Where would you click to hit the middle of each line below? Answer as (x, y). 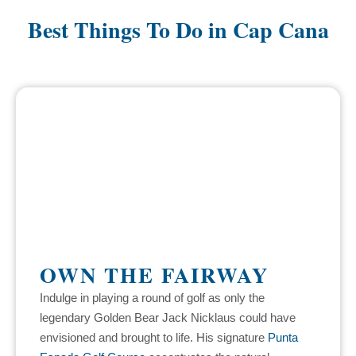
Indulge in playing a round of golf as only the (152, 298)
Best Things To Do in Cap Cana (178, 30)
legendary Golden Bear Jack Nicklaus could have (168, 318)
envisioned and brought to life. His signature (154, 338)
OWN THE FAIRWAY (154, 275)
